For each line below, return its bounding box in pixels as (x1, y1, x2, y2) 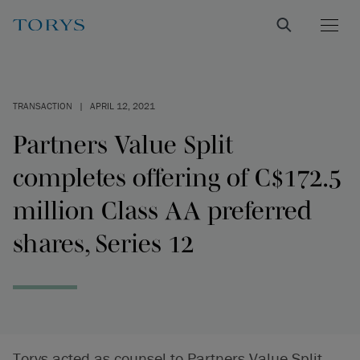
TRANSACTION (13, 100, 72, 112)
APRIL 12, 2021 (90, 100, 155, 112)
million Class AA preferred (13, 196, 312, 224)
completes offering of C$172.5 (13, 163, 342, 191)
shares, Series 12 (13, 229, 194, 257)
